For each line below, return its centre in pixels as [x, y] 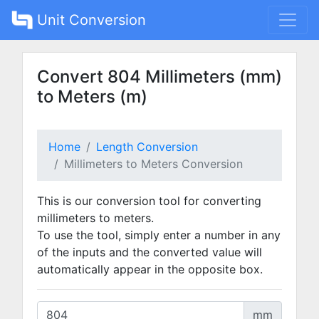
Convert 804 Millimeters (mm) [159, 77]
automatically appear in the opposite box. [150, 269]
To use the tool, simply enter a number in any [159, 235]
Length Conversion [147, 147]
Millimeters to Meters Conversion [153, 164]
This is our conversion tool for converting [149, 201]
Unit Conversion [89, 20]
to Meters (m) [92, 96]
